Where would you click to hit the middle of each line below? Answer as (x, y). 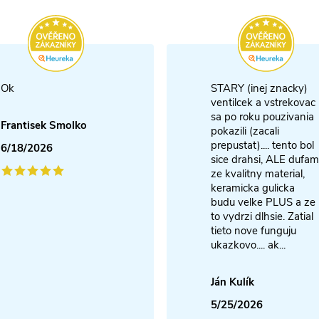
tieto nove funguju (253, 230)
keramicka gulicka (253, 188)
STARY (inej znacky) (259, 88)
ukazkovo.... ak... (248, 245)
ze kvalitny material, (258, 173)
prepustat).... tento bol (262, 145)
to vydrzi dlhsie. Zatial (262, 216)
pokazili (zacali (245, 131)
